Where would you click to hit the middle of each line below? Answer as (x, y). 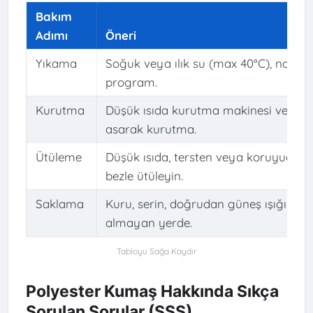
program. (131, 82)
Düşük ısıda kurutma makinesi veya (204, 110)
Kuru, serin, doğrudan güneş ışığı (196, 203)
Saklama (59, 203)
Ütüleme (58, 156)
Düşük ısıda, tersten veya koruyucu (202, 156)
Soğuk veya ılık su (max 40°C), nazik (204, 63)
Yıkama (56, 63)
